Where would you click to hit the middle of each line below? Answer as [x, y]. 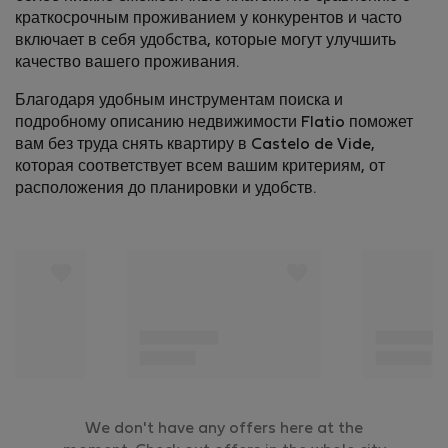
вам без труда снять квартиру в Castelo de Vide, [195, 145]
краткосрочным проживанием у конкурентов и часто [208, 19]
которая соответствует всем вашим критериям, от [200, 167]
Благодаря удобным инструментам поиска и [179, 101]
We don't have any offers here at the [224, 429]
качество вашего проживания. [127, 63]
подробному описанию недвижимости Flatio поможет [214, 123]
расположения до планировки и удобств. [165, 189]
